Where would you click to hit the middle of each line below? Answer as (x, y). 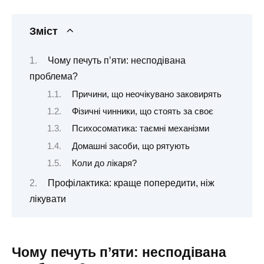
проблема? (54, 77)
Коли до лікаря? (104, 164)
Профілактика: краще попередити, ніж (131, 183)
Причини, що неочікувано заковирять (146, 94)
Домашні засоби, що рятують (131, 146)
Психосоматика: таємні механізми (140, 129)
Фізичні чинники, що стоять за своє (142, 111)
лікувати (48, 199)
